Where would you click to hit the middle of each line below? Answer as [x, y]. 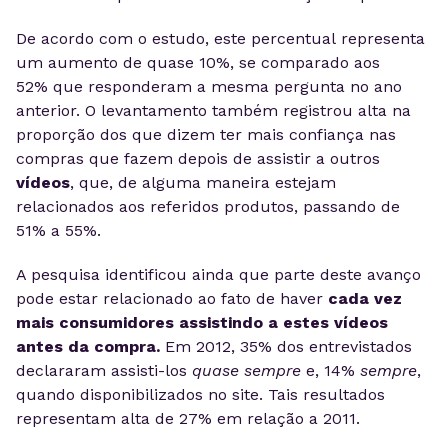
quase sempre [246, 370]
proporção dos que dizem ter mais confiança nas [206, 134]
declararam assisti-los [104, 370]
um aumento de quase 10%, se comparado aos [198, 62]
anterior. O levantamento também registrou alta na [213, 110]
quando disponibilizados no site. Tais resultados [200, 394]
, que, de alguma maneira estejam [203, 182]
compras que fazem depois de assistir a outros [198, 158]
